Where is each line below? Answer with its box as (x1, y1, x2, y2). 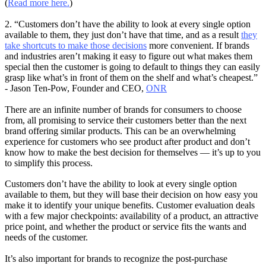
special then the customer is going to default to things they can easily (5, 61, 260, 72)
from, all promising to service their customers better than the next (5, 115, 246, 125)
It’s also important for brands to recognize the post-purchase (5, 253, 227, 264)
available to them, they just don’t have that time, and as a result (5, 29, 241, 40)
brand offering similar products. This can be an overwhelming (5, 125, 236, 136)
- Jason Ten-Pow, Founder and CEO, (5, 83, 146, 93)
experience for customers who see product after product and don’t (5, 136, 250, 147)
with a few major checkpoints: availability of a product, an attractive (5, 211, 258, 221)
